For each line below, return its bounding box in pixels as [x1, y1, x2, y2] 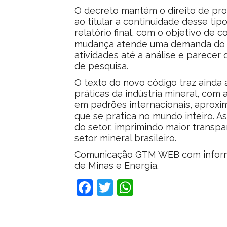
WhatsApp [133, 182, 167, 193]
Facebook [93, 182, 125, 193]
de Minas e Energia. [74, 160, 159, 171]
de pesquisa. [74, 60, 128, 71]
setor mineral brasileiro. [74, 132, 176, 143]
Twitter [113, 182, 136, 193]
